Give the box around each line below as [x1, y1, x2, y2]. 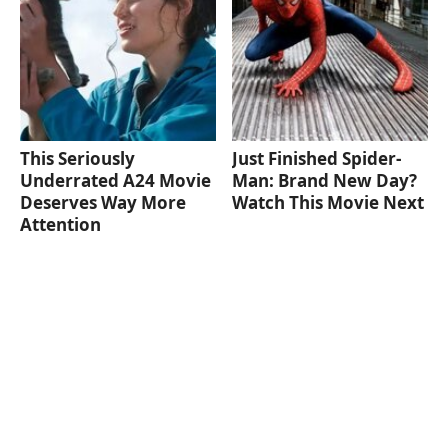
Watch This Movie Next [232, 190, 425, 214]
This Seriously [20, 146, 135, 170]
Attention [20, 212, 101, 236]
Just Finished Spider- [232, 146, 402, 170]
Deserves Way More [20, 190, 186, 214]
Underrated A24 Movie [20, 168, 211, 192]
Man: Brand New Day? [232, 168, 418, 192]
